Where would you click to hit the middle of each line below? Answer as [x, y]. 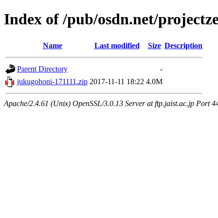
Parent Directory [42, 69]
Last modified [117, 45]
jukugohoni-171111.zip [52, 81]
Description [183, 45]
